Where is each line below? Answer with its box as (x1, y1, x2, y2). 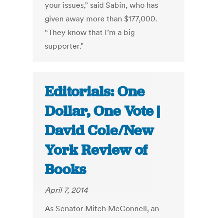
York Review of (45, 141, 148, 160)
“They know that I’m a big (45, 27, 135, 37)
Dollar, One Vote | (45, 102, 161, 121)
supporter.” (45, 41, 84, 51)
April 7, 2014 (45, 185, 88, 195)
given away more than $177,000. (45, 14, 158, 24)
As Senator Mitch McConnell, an (45, 203, 160, 214)
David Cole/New (45, 121, 154, 140)
